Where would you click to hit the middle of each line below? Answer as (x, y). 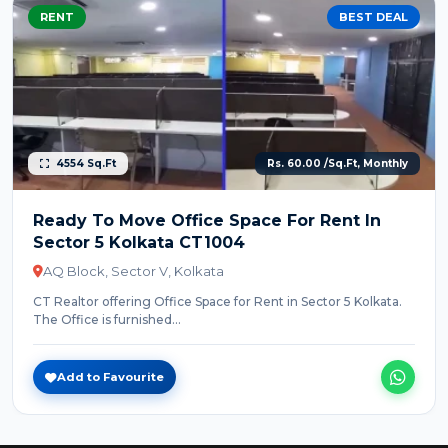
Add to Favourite (110, 376)
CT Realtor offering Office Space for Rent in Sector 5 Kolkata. (217, 302)
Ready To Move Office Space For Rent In (207, 221)
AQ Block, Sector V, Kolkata (133, 271)
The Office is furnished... (107, 320)
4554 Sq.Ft (84, 164)
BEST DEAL (373, 17)
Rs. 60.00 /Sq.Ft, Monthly (337, 164)
